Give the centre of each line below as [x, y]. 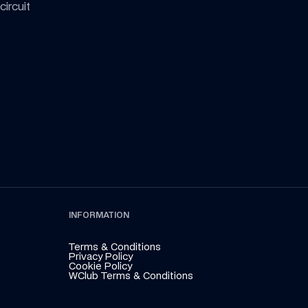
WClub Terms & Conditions [131, 275]
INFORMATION [99, 215]
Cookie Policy [100, 266]
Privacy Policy [101, 256]
